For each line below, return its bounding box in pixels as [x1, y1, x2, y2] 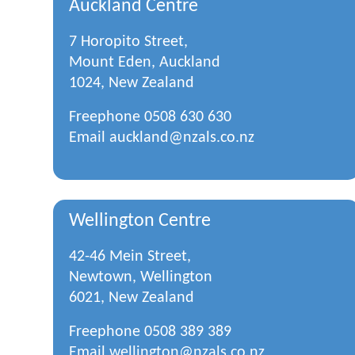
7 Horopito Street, [69, 34, 188, 50]
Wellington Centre [69, 212, 211, 231]
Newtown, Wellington [69, 269, 212, 285]
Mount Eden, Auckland [69, 55, 220, 71]
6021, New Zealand [69, 290, 194, 306]
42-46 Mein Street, [69, 249, 191, 265]
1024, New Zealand [69, 75, 194, 91]
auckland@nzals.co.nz [109, 130, 254, 146]
